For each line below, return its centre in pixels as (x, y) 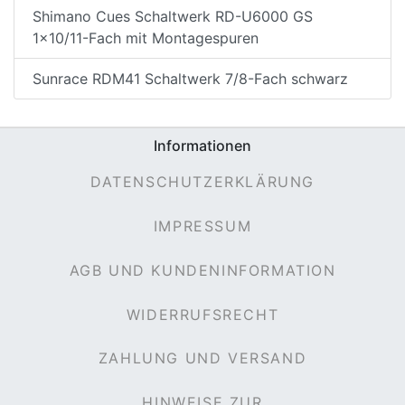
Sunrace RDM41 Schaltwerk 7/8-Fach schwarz (190, 78)
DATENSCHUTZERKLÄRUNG (202, 182)
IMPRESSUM (202, 226)
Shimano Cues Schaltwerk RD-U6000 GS (173, 16)
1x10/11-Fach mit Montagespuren (146, 38)
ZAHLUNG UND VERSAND (202, 358)
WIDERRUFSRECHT (202, 314)
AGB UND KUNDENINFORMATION (202, 270)
